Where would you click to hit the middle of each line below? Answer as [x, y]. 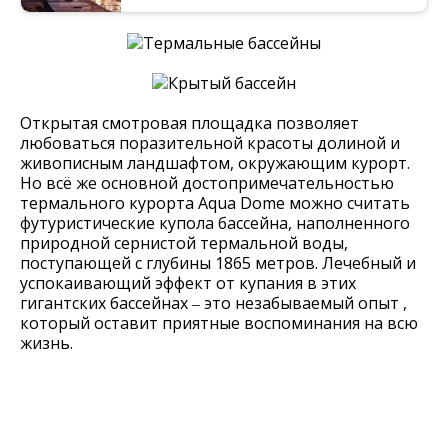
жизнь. [46, 343]
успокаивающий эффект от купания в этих [188, 283]
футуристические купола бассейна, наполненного [215, 223]
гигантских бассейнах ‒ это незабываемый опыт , [213, 303]
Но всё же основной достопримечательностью [207, 183]
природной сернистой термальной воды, [184, 243]
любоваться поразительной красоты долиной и [210, 143]
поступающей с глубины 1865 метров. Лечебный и [218, 263]
